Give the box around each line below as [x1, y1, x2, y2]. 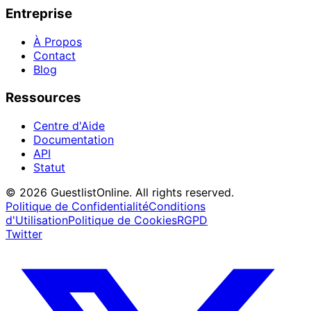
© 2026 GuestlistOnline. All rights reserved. [6, 185, 234, 199]
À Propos [33, 35, 82, 49]
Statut [33, 160, 65, 174]
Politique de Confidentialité [6, 199, 149, 213]
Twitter [6, 226, 42, 241]
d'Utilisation [6, 212, 68, 227]
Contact [33, 49, 76, 63]
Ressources [6, 89, 81, 106]
